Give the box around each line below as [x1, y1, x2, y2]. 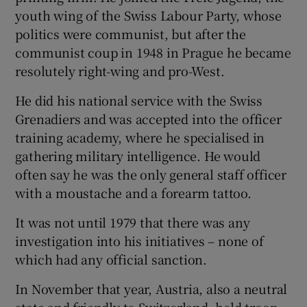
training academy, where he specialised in [15, 128, 265, 146]
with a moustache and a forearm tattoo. [15, 184, 251, 201]
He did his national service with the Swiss [15, 91, 263, 109]
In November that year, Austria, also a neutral [15, 280, 288, 297]
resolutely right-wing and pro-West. [15, 62, 225, 79]
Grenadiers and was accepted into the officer [15, 110, 282, 127]
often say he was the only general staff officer [15, 165, 287, 183]
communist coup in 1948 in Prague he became [15, 43, 292, 61]
